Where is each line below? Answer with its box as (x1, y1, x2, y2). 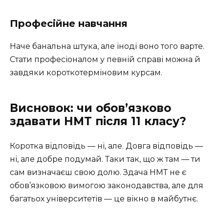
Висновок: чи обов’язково (10, 101, 171, 115)
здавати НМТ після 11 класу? (10, 114, 186, 129)
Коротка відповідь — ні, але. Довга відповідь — (10, 141, 203, 151)
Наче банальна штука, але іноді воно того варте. (10, 42, 204, 51)
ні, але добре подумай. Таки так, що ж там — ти (10, 154, 200, 164)
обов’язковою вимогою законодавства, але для (10, 181, 203, 191)
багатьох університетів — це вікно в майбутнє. (10, 194, 198, 204)
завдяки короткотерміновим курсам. (10, 68, 162, 78)
